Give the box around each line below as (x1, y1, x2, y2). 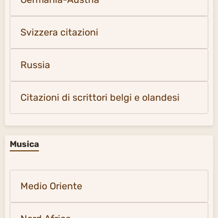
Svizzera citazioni (20, 27, 98, 38)
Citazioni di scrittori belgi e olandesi (20, 92, 180, 104)
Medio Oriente (20, 181, 82, 192)
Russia (20, 59, 50, 71)
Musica (10, 139, 39, 149)
